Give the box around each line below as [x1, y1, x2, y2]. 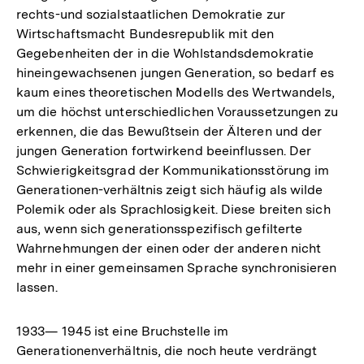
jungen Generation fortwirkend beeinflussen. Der [16, 142, 312, 158]
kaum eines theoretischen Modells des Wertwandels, [16, 84, 336, 100]
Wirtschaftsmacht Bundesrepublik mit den [16, 25, 275, 41]
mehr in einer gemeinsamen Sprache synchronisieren [16, 259, 337, 275]
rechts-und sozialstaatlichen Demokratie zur [16, 6, 285, 22]
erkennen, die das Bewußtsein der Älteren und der [16, 123, 323, 139]
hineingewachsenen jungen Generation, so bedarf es [16, 64, 335, 80]
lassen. [16, 279, 58, 295]
